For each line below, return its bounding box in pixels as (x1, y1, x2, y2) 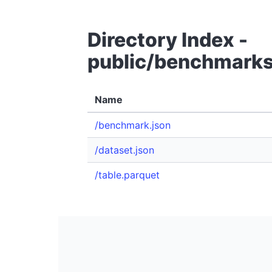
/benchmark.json (95, 119, 171, 131)
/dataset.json (95, 144, 154, 156)
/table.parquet (95, 169, 160, 181)
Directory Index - (87, 28, 248, 52)
